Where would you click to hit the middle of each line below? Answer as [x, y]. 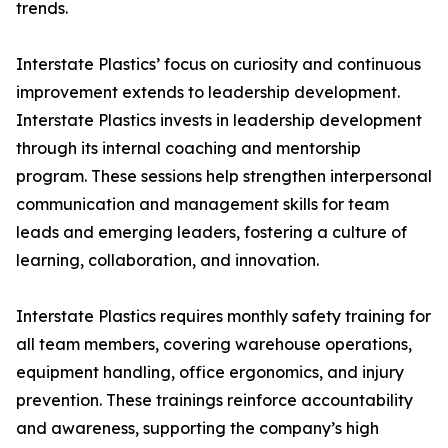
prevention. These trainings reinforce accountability [214, 400]
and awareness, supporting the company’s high [197, 428]
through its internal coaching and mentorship [188, 148]
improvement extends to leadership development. [208, 92]
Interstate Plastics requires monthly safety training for [223, 316]
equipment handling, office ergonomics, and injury [210, 372]
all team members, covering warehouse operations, [214, 344]
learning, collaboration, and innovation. [167, 260]
